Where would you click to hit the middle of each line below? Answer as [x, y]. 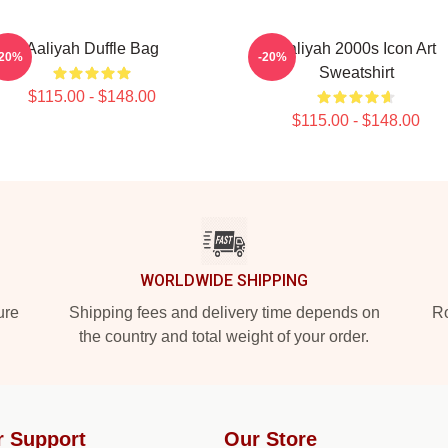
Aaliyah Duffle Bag [92, 48]
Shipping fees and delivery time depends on [224, 312]
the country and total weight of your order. [224, 336]
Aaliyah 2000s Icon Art [356, 48]
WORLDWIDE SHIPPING [224, 280]
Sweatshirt [356, 72]
